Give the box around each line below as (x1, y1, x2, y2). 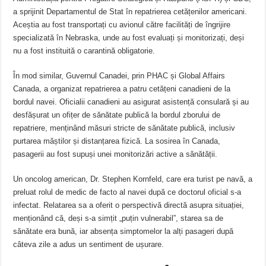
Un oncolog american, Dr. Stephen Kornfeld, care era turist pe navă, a (13, 174, 253, 183)
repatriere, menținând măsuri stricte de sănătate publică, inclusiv (13, 123, 236, 132)
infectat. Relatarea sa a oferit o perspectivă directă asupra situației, (13, 200, 245, 210)
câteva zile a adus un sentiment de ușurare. (13, 239, 164, 249)
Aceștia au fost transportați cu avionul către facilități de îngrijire (13, 20, 231, 29)
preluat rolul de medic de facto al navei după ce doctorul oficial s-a (13, 187, 242, 197)
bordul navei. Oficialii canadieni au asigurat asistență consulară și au (13, 97, 249, 106)
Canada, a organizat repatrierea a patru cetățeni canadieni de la (13, 84, 231, 93)
